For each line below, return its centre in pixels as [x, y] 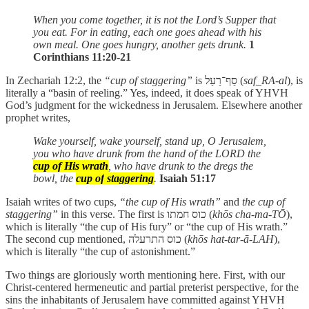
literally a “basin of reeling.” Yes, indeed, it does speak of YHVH [147, 92]
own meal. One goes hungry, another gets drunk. [141, 44]
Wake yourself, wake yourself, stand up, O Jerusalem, [150, 141]
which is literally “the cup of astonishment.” [100, 251]
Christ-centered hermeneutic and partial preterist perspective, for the [152, 287]
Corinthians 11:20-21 [82, 57]
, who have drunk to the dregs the [181, 166]
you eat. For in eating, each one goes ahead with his [147, 32]
